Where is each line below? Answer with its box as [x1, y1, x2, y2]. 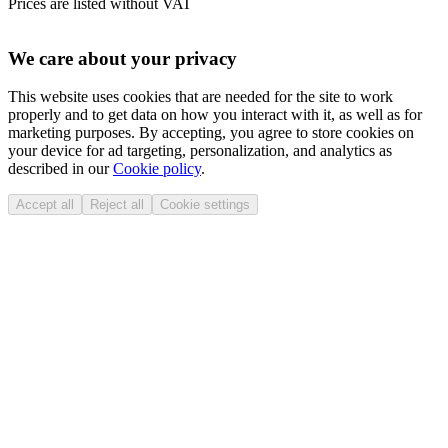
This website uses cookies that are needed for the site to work [8, 88, 393, 106]
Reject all [90, 197, 144, 213]
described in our [8, 160, 113, 178]
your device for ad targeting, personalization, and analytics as [8, 142, 392, 160]
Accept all [16, 197, 74, 213]
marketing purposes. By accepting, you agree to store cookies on [8, 124, 414, 142]
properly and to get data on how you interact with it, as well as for [8, 106, 422, 124]
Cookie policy [113, 160, 201, 178]
